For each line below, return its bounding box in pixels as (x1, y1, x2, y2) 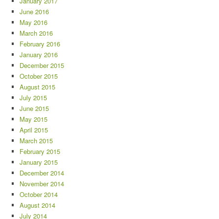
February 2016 (20, 39, 60, 48)
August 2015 (20, 82, 55, 91)
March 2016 (20, 28, 53, 38)
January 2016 (20, 50, 58, 59)
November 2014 (20, 179, 64, 188)
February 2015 (20, 147, 60, 156)
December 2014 (20, 168, 64, 177)
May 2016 (20, 18, 47, 27)
